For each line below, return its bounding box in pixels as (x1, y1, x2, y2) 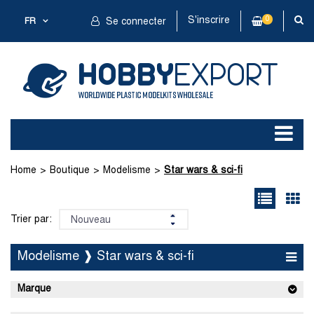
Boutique (50, 166, 90, 175)
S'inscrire (188, 16, 230, 25)
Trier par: (11, 214, 52, 224)
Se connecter (103, 18, 166, 27)
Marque (18, 285, 51, 294)
